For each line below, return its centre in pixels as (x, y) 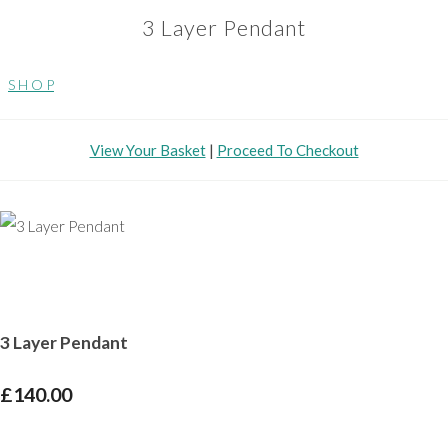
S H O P (31, 85)
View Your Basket (147, 150)
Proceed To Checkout (287, 150)
